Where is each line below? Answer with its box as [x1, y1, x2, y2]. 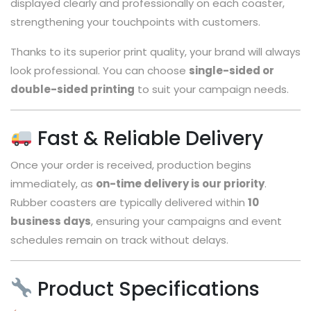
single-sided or [189, 62, 274, 78]
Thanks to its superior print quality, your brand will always [10, 44, 301, 59]
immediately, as [10, 176, 96, 191]
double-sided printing [10, 81, 135, 96]
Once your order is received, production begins [10, 157, 251, 172]
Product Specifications [32, 275, 260, 303]
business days [10, 213, 91, 228]
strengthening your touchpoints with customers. [10, 14, 260, 29]
